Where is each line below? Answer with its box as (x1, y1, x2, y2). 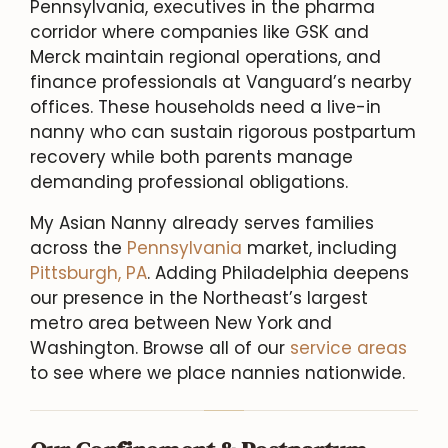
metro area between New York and (30, 310, 332, 335)
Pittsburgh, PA (30, 260, 147, 285)
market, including (242, 235, 397, 260)
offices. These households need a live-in (30, 94, 381, 119)
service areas (290, 335, 407, 360)
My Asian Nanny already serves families (30, 210, 374, 235)
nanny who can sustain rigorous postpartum (30, 119, 416, 144)
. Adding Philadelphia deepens (147, 260, 409, 285)
